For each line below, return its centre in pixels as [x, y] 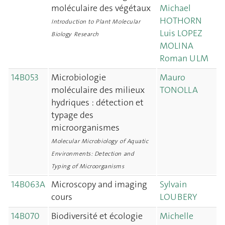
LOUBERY [178, 197]
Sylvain [173, 184]
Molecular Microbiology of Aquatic [100, 141]
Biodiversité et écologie [97, 216]
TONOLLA [179, 90]
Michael [175, 8]
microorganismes [85, 128]
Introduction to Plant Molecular [96, 22]
